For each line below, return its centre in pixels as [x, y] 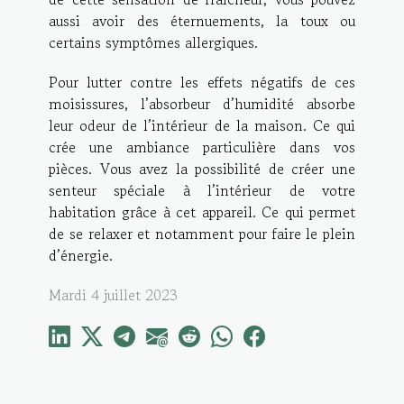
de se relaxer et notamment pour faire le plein [202, 233]
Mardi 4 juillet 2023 [113, 294]
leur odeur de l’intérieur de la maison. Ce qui [202, 125]
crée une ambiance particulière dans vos [202, 147]
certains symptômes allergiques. [153, 42]
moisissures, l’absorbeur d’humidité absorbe [202, 103]
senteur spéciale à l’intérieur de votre [202, 190]
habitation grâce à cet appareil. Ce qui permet [202, 211]
